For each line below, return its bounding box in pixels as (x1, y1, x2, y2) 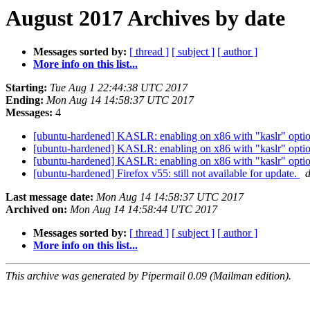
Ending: (6, 94, 44, 107)
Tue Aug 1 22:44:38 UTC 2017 (50, 82, 188, 94)
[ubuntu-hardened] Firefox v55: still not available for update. (33, 167, 300, 180)
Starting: (6, 82, 47, 94)
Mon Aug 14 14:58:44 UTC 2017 (70, 203, 217, 216)
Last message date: (6, 191, 93, 203)
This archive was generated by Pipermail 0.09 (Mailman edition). (6, 270, 291, 282)
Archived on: (6, 203, 67, 216)
